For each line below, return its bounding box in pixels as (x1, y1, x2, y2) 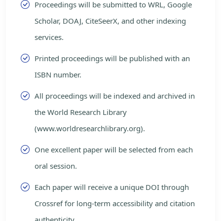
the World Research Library (35, 107, 127, 117)
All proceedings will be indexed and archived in (35, 91, 195, 101)
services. (35, 32, 64, 42)
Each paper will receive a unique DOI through (35, 182, 189, 192)
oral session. (35, 161, 77, 171)
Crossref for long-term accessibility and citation (35, 198, 195, 209)
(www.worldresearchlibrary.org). (35, 123, 145, 134)
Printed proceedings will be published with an (35, 53, 190, 64)
